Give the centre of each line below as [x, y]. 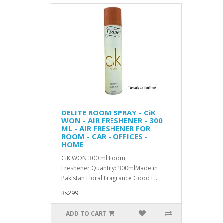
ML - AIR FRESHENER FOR [106, 128]
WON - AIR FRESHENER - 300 [112, 120]
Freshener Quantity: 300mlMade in [110, 168]
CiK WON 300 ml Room [93, 158]
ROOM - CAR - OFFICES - [105, 136]
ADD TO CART [86, 213]
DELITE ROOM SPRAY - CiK [109, 112]
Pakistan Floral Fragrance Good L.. [109, 178]
